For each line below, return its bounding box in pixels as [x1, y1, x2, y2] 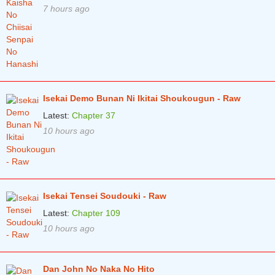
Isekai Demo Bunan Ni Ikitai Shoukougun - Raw [43, 93, 241, 104]
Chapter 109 [72, 208, 120, 219]
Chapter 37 [72, 110, 115, 121]
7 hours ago [43, 4, 90, 14]
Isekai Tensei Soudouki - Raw [43, 191, 166, 201]
